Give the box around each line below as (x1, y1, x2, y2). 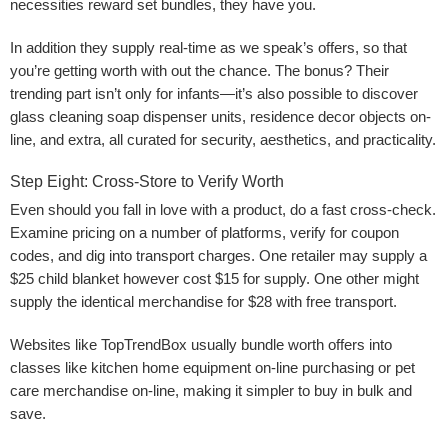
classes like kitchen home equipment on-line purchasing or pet (10, 359, 415, 376)
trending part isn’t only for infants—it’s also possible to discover (10, 85, 418, 102)
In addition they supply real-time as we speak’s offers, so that (10, 39, 407, 56)
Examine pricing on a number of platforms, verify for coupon (10, 224, 399, 241)
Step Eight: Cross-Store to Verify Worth (10, 172, 284, 190)
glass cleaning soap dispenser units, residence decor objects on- (10, 108, 431, 125)
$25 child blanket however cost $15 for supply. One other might (10, 270, 419, 287)
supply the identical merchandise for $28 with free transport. (10, 293, 397, 310)
